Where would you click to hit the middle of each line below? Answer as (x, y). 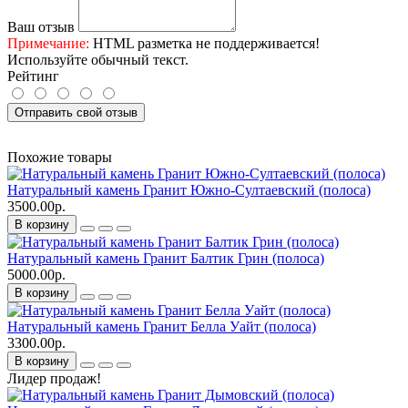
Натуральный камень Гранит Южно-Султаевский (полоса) (189, 190)
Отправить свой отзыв (76, 113)
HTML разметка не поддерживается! (204, 44)
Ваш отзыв (41, 27)
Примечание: (48, 44)
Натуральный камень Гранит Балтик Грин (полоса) (166, 259)
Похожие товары (60, 158)
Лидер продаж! (54, 379)
